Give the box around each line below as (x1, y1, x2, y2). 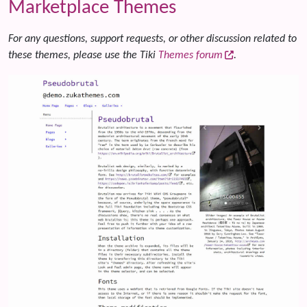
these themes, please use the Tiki (8, 50, 158, 61)
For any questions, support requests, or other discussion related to (8, 34, 297, 45)
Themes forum (158, 50, 223, 61)
